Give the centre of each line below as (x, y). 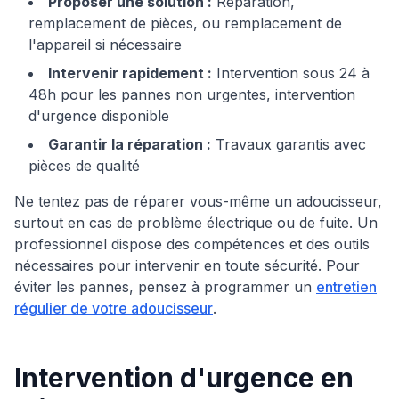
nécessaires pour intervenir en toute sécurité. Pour (187, 265)
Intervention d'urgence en (184, 378)
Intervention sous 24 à (291, 73)
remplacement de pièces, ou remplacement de (185, 23)
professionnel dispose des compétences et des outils (192, 244)
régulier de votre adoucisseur (114, 308)
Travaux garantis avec (289, 144)
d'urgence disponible (99, 116)
